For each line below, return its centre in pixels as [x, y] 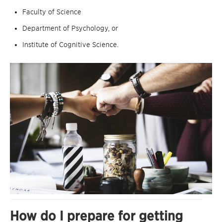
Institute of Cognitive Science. [70, 45]
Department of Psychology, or [70, 28]
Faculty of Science [52, 12]
